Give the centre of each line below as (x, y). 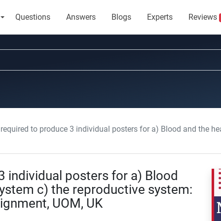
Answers (81, 17)
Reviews (203, 17)
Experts (160, 17)
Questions (33, 17)
